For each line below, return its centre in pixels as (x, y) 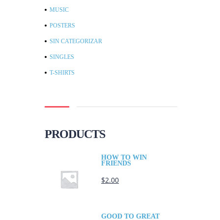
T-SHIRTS (62, 73)
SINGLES (62, 57)
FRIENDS (116, 164)
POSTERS (62, 26)
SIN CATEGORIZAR (76, 41)
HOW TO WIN (124, 158)
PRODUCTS (75, 134)
